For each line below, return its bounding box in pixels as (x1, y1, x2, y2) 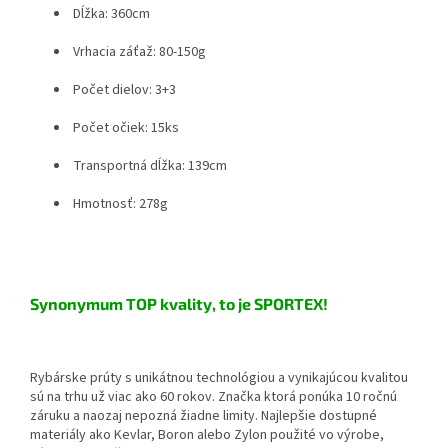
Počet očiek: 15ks (70, 117, 179, 138)
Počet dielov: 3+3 (70, 79, 176, 100)
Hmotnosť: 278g (70, 193, 168, 214)
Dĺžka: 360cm (70, 3, 150, 24)
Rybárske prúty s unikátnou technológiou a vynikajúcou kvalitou (30, 367, 408, 388)
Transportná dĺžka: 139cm (70, 155, 227, 176)
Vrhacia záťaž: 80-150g (70, 41, 206, 62)
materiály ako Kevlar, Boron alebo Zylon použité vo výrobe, (30, 424, 384, 445)
